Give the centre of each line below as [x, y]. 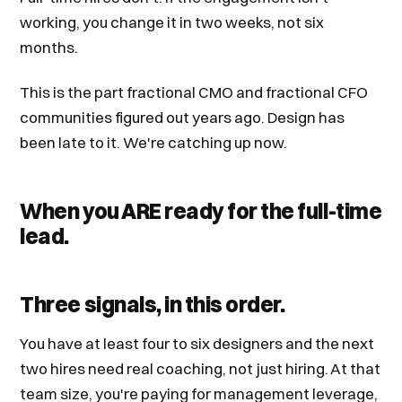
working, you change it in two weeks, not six [172, 22]
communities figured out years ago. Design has [183, 117]
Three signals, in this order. [153, 304]
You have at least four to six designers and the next [197, 343]
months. [49, 47]
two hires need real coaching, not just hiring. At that [201, 368]
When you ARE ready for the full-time [201, 211]
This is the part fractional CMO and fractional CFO [194, 92]
